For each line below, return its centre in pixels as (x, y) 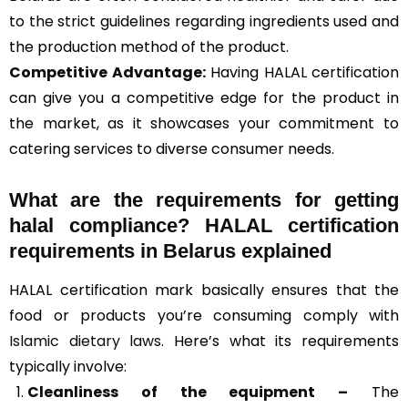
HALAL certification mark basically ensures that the (204, 290)
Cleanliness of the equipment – (188, 392)
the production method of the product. (149, 47)
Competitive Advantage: (107, 72)
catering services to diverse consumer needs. (172, 149)
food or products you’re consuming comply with (204, 316)
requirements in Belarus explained (170, 251)
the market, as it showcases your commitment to (204, 123)
